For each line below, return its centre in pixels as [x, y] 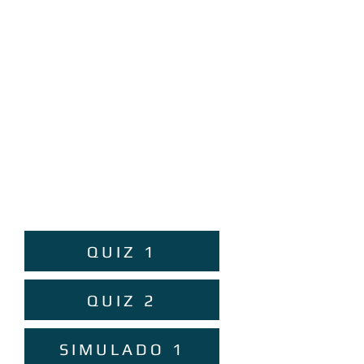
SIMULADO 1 [122, 349]
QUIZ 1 [122, 251]
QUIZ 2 [122, 300]
